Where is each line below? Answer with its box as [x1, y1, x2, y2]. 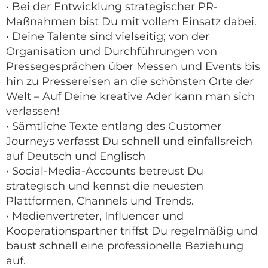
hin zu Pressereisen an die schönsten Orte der [6, 75, 254, 89]
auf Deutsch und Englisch [6, 150, 145, 163]
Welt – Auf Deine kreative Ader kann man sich [6, 90, 255, 103]
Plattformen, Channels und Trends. [6, 194, 194, 208]
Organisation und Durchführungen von [6, 45, 217, 59]
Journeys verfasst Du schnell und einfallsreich [6, 135, 252, 148]
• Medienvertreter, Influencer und [6, 209, 184, 223]
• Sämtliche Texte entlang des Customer [6, 120, 221, 133]
